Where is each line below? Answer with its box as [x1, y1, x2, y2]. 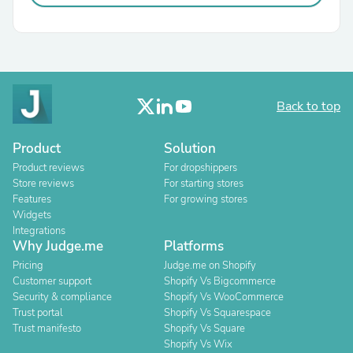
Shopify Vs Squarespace [164, 306, 271, 320]
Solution [164, 139, 216, 158]
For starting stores [164, 176, 243, 191]
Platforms [164, 237, 224, 255]
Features [13, 192, 51, 206]
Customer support [13, 274, 91, 288]
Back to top [277, 98, 340, 115]
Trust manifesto [13, 321, 81, 336]
